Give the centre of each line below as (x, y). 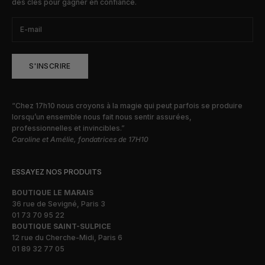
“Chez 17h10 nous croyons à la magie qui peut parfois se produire (127, 105)
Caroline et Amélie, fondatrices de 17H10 (80, 139)
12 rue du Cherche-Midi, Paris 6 (67, 237)
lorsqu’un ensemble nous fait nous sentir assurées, (102, 117)
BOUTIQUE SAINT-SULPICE (62, 226)
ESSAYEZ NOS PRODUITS (57, 172)
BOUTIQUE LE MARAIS (53, 192)
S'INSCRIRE (50, 66)
